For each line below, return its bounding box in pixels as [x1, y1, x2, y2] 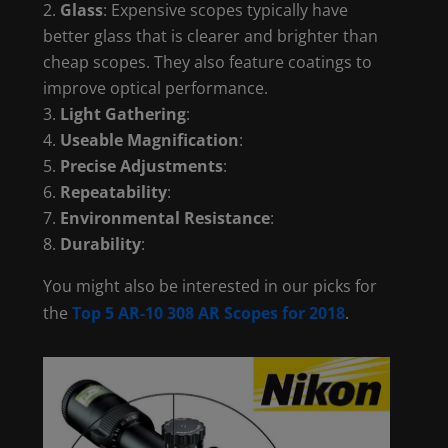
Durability [60, 233, 142, 255]
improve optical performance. [43, 77, 269, 99]
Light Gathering [60, 103, 187, 125]
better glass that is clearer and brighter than [43, 25, 379, 47]
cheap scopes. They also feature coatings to [43, 51, 373, 73]
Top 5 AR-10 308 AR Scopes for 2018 [72, 302, 346, 324]
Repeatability [60, 181, 168, 203]
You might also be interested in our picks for [43, 275, 378, 297]
